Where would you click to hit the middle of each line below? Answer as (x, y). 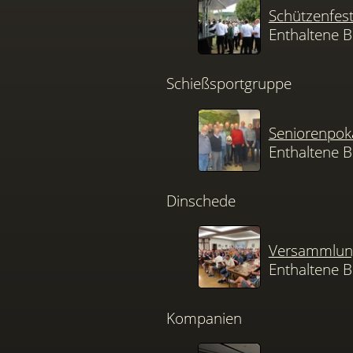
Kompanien (204, 318)
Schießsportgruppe (229, 84)
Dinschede (201, 201)
